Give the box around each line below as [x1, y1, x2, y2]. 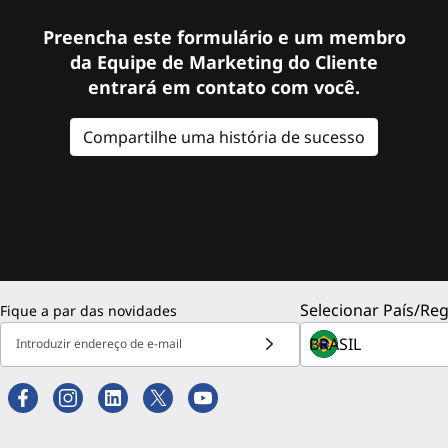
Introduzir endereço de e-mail [16, 335, 182, 353]
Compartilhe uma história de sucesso [83, 125, 365, 148]
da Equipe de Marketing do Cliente [70, 49, 378, 74]
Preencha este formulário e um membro [42, 24, 406, 49]
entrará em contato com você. [88, 74, 360, 99]
